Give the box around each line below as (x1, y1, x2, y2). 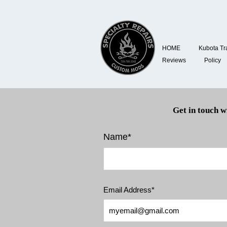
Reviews (162, 57, 186, 64)
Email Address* (103, 185, 155, 194)
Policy (204, 57, 221, 64)
